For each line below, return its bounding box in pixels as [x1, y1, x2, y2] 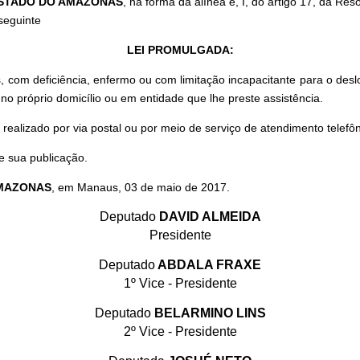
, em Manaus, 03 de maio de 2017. [51, 181, 231, 194]
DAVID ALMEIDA [155, 210, 261, 224]
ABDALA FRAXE [155, 258, 261, 272]
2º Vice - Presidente [123, 325, 237, 339]
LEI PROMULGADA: [126, 43, 234, 57]
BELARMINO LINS [150, 306, 266, 321]
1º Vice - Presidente [123, 276, 237, 291]
